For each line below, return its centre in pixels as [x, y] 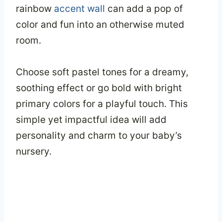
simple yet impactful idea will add [91, 120]
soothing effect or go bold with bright [99, 88]
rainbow [35, 9]
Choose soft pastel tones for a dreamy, [102, 72]
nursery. [34, 152]
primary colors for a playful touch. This [102, 104]
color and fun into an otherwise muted [100, 25]
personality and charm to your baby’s [99, 136]
